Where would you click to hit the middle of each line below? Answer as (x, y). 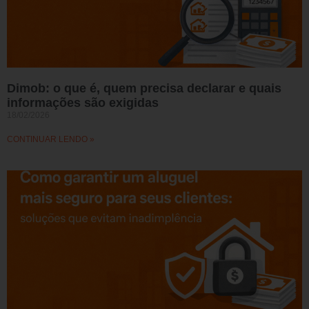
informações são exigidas (83, 103)
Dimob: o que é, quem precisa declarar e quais (144, 88)
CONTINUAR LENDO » (51, 139)
